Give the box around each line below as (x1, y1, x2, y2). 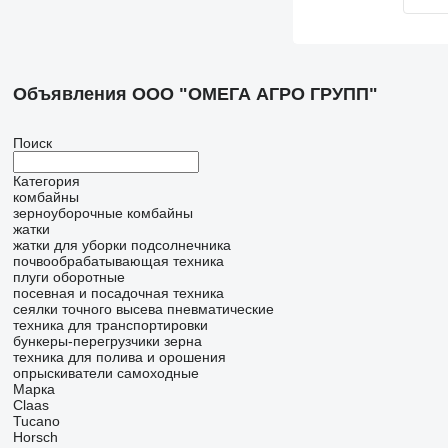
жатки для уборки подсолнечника (12, 237, 231, 253)
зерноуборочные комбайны (12, 205, 193, 221)
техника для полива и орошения (12, 349, 226, 365)
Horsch (12, 429, 58, 445)
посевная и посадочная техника (12, 285, 224, 301)
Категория (12, 173, 80, 189)
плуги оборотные (12, 269, 125, 285)
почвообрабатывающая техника (12, 253, 224, 269)
